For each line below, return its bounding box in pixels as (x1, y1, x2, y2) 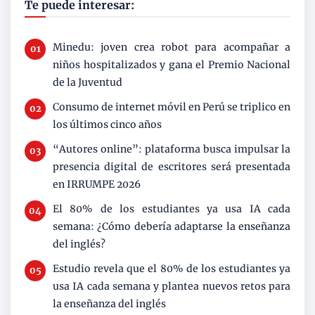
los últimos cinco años (53, 117, 162, 131)
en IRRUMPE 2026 (53, 177, 141, 191)
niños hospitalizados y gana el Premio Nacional (53, 58, 290, 71)
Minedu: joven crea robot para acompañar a (53, 40, 290, 53)
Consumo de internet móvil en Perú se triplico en (53, 100, 290, 113)
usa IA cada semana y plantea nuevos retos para (53, 279, 290, 292)
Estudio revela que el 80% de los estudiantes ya (53, 262, 290, 275)
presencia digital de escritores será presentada (53, 160, 290, 173)
